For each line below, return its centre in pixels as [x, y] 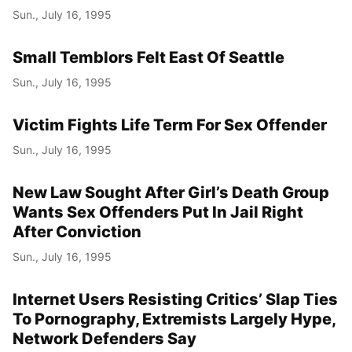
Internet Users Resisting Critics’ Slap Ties [175, 299]
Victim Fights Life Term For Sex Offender [170, 125]
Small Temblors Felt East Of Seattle [148, 57]
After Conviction [77, 231]
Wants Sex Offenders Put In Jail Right [158, 212]
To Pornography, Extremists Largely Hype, [174, 319]
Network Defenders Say [104, 338]
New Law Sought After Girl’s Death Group [171, 192]
